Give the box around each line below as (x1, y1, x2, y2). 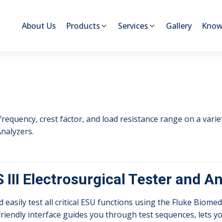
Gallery (166, 20, 192, 31)
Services (118, 20, 148, 31)
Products (66, 20, 100, 31)
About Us (22, 20, 56, 31)
